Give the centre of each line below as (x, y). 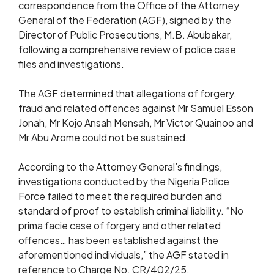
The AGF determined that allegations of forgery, (127, 93)
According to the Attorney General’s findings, (120, 167)
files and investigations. (71, 64)
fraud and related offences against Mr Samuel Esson (136, 108)
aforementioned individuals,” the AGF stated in (124, 255)
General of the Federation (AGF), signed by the (125, 20)
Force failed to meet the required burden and (120, 196)
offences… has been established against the (118, 240)
